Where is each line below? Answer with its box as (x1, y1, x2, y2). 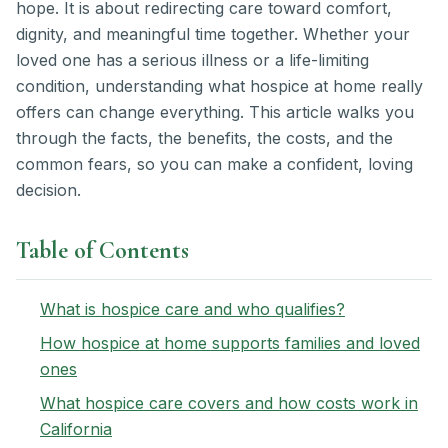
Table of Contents (16, 236, 189, 266)
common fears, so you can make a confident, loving (16, 154, 413, 175)
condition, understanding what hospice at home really (16, 76, 423, 97)
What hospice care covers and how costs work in (40, 393, 418, 414)
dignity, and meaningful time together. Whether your (16, 24, 410, 45)
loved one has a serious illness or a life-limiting (16, 50, 369, 71)
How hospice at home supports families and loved (40, 333, 420, 354)
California (40, 419, 112, 440)
